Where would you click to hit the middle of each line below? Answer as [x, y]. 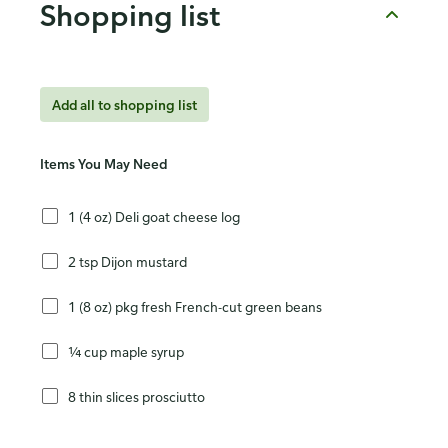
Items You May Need [103, 164]
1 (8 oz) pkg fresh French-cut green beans [195, 306]
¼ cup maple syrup [126, 351]
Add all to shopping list [124, 105]
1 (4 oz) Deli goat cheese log [154, 216]
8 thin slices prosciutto [136, 396]
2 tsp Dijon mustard [127, 261]
